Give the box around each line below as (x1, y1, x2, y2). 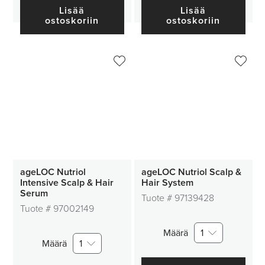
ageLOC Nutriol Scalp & (141, 166, 241, 178)
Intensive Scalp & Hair (20, 177, 114, 189)
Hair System (141, 177, 193, 189)
